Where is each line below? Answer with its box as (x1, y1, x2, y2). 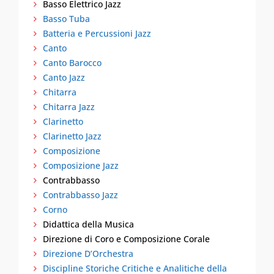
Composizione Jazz (43, 160, 119, 171)
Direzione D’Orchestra (43, 248, 133, 259)
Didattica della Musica (43, 218, 134, 230)
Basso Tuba (43, 13, 90, 24)
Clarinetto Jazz (43, 130, 102, 142)
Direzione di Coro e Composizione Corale (43, 233, 210, 245)
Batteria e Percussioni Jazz (43, 28, 151, 39)
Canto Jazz (43, 72, 85, 83)
